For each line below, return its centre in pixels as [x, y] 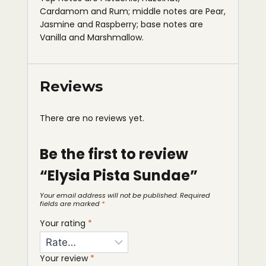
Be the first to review [114, 154]
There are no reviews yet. [92, 118]
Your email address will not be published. [109, 195]
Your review [65, 259]
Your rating [64, 223]
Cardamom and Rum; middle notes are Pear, [133, 11]
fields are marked [71, 204]
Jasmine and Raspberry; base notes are [121, 24]
